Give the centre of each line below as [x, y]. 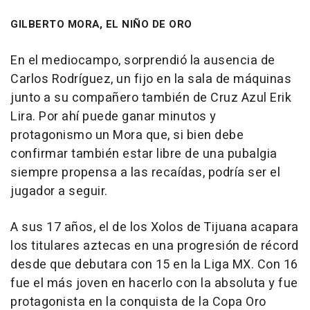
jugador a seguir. [59, 192]
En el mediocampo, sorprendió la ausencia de [143, 61]
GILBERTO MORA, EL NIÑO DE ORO [101, 25]
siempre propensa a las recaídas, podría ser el [145, 173]
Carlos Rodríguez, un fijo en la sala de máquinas [151, 80]
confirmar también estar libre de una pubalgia [144, 154]
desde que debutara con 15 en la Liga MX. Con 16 [154, 265]
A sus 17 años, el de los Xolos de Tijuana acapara [155, 228]
